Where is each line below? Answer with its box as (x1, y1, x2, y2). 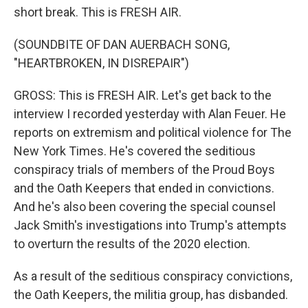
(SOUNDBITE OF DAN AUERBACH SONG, (14, 37, 230, 52)
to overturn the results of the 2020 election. (14, 236, 250, 251)
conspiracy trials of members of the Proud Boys (14, 162, 275, 177)
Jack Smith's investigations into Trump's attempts (14, 218, 287, 232)
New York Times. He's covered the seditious (14, 144, 256, 158)
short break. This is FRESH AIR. (14, 5, 181, 19)
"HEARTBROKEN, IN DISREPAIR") (14, 56, 189, 70)
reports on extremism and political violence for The (14, 125, 291, 140)
